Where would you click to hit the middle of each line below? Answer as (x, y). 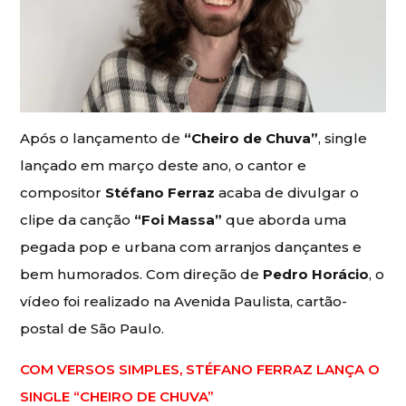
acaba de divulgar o (287, 192)
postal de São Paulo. (92, 328)
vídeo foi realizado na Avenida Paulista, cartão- (184, 301)
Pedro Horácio (316, 274)
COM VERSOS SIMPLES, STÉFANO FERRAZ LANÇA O (200, 369)
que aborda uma (285, 219)
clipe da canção (77, 219)
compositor (63, 192)
